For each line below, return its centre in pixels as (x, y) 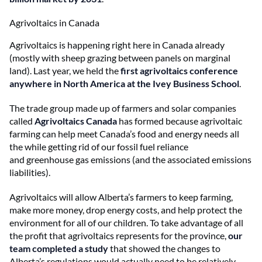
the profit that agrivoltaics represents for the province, (119, 235)
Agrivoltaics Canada (76, 120)
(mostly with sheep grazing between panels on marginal (120, 57)
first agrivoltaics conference (179, 70)
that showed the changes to (164, 248)
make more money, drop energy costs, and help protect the (126, 209)
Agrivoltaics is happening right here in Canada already (117, 44)
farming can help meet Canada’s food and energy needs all (124, 133)
